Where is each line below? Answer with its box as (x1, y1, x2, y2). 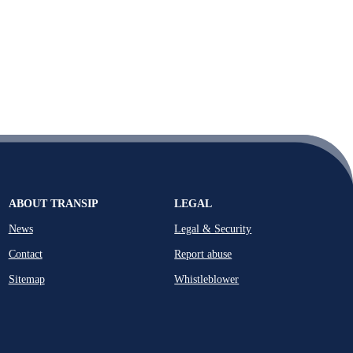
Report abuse (174, 247, 232, 260)
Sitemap (8, 273, 45, 285)
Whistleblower (174, 273, 240, 285)
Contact (8, 247, 43, 260)
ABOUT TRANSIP (8, 197, 98, 210)
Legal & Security (174, 222, 252, 235)
